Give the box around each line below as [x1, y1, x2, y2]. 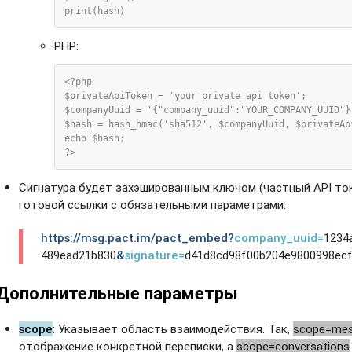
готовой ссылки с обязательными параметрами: [19, 196, 287, 212]
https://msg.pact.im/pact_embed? [40, 229, 234, 245]
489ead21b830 [40, 247, 116, 262]
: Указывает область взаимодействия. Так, [53, 321, 294, 336]
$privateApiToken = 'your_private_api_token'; [64, 90, 307, 101]
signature [124, 247, 178, 262]
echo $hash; [64, 132, 126, 144]
